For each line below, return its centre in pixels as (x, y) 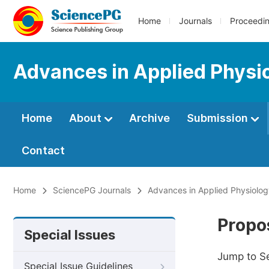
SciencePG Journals (92, 190)
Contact (43, 150)
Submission (219, 118)
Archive (150, 118)
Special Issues (70, 235)
